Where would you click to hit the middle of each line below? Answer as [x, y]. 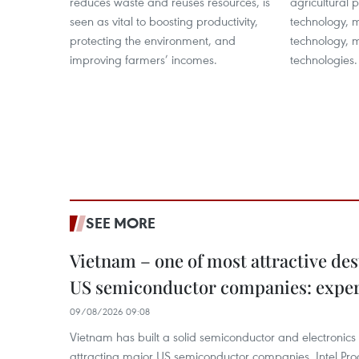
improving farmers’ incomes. [143, 59]
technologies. [324, 59]
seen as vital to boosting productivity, [164, 21]
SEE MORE [121, 223]
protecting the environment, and [153, 40]
